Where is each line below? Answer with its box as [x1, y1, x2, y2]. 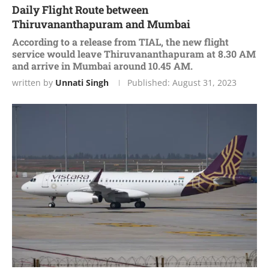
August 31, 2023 [170, 76, 237, 88]
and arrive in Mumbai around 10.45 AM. [12, 59, 193, 72]
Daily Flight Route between [12, 2, 148, 17]
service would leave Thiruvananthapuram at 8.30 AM [12, 47, 256, 60]
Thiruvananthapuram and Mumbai [12, 16, 190, 31]
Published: [127, 76, 170, 88]
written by [12, 76, 55, 88]
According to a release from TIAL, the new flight [12, 35, 229, 48]
